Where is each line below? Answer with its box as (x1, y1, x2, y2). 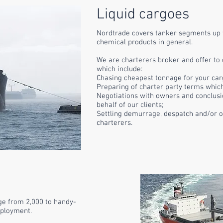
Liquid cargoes (97, 5, 189, 24)
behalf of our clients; (97, 101, 163, 110)
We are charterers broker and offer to (97, 56, 222, 65)
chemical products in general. (97, 38, 193, 47)
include (117, 65, 141, 74)
